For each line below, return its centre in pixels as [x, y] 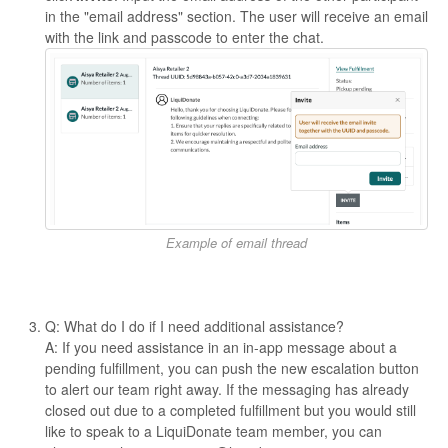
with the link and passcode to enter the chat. [184, 37]
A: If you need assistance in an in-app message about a [221, 347]
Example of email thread [236, 243]
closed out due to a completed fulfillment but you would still [230, 410]
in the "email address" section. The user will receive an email [236, 16]
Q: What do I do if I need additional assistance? [194, 326]
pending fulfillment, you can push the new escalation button [232, 368]
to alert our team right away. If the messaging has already [227, 389]
